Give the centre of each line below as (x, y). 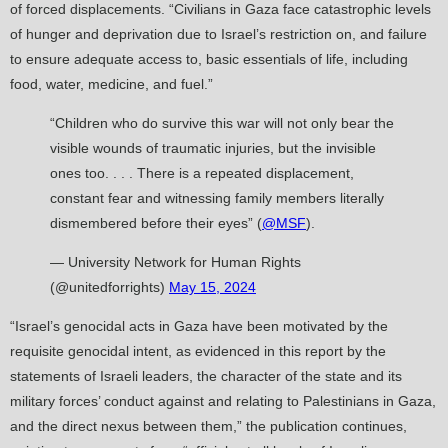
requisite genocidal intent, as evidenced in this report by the (198, 351)
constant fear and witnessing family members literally (217, 198)
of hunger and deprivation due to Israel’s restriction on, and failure (218, 34)
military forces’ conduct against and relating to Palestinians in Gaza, (223, 401)
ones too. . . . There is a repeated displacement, (202, 173)
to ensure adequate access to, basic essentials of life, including (209, 59)
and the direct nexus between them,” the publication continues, (208, 426)
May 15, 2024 (212, 287)
